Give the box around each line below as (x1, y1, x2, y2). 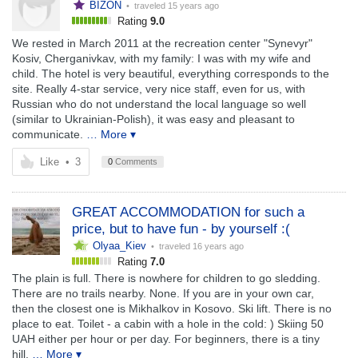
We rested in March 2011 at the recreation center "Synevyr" (12, 37, 312, 50)
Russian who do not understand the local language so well (12, 97, 306, 110)
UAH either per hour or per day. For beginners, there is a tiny (12, 332, 320, 345)
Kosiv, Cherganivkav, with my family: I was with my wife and (12, 52, 311, 65)
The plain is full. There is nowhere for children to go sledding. (12, 272, 320, 284)
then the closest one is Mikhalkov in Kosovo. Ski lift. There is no (12, 302, 332, 315)
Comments (113, 157, 157, 166)
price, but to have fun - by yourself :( (72, 221, 290, 237)
